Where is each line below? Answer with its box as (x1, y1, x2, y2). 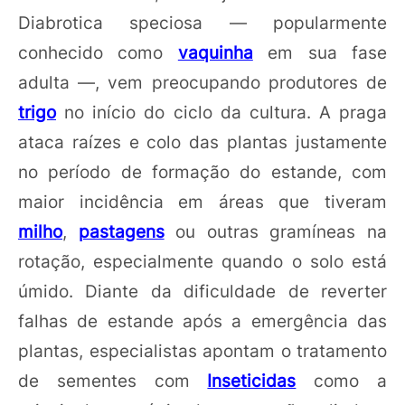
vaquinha (177, 42, 253, 64)
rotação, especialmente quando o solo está (18, 250, 387, 273)
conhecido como (18, 42, 178, 64)
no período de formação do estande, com (18, 161, 387, 184)
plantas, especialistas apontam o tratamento (18, 340, 387, 363)
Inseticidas (207, 370, 297, 392)
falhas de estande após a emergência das (18, 310, 387, 333)
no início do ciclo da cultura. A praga (56, 101, 387, 124)
